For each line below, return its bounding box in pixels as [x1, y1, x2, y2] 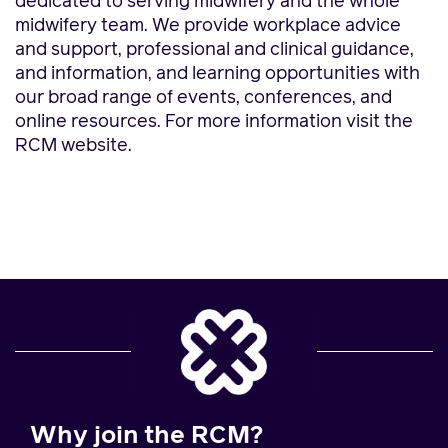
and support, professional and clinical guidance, [15, 41, 414, 59]
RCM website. [15, 137, 132, 155]
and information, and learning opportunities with [15, 65, 420, 83]
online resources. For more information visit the [15, 113, 413, 131]
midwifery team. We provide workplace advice [15, 17, 401, 35]
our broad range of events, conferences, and [15, 89, 392, 107]
